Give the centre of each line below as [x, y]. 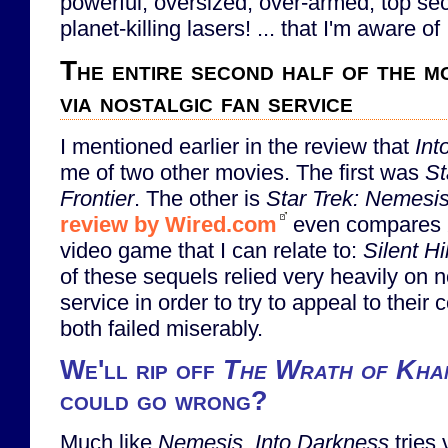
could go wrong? [164, 400]
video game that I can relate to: [211, 250]
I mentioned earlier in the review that [237, 146]
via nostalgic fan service [206, 103]
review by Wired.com [168, 224]
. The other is [200, 198]
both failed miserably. [161, 328]
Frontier [97, 198]
